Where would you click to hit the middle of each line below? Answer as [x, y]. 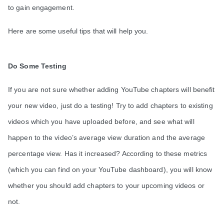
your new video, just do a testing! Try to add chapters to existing [110, 105]
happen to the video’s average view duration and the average [106, 137]
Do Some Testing [39, 66]
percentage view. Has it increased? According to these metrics [108, 153]
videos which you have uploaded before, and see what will [101, 121]
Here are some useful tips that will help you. [78, 31]
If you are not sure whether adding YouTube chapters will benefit [111, 89]
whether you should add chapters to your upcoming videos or [106, 185]
